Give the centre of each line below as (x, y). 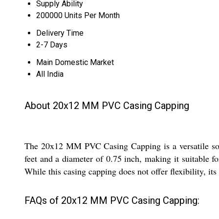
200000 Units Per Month (78, 15)
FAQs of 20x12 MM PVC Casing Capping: (112, 200)
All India (50, 74)
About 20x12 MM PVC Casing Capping (107, 106)
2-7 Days (52, 45)
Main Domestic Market (75, 62)
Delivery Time (60, 33)
